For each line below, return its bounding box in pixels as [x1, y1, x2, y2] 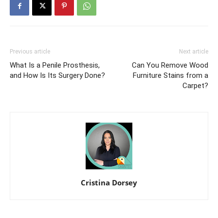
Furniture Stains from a [133, 71, 208, 80]
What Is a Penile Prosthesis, [10, 60, 100, 70]
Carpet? [182, 81, 208, 90]
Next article [179, 48, 208, 55]
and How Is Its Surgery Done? [10, 71, 105, 80]
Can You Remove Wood [132, 60, 208, 70]
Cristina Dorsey [81, 177, 137, 187]
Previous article [10, 48, 50, 55]
